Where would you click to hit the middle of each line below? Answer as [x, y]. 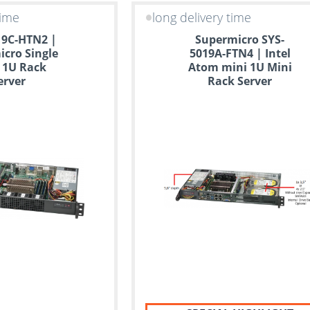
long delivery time [202, 18]
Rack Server [240, 81]
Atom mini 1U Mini [240, 67]
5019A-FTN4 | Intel [240, 53]
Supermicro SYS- [240, 39]
